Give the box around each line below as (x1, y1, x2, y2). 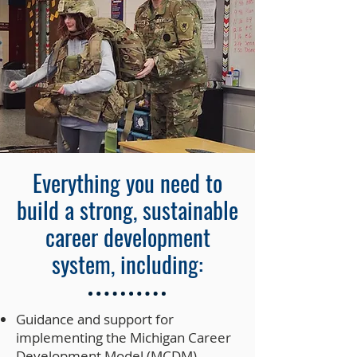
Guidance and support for (16, 310, 174, 328)
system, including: (52, 246, 203, 280)
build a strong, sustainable (17, 192, 238, 226)
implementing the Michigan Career (16, 328, 231, 347)
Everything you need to (33, 165, 222, 199)
